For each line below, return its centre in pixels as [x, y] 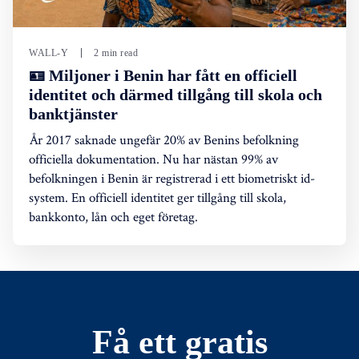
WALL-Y [48, 52]
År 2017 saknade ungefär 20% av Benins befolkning [164, 139]
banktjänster [73, 113]
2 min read [116, 52]
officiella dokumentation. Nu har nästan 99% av [153, 158]
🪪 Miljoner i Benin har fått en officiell [163, 75]
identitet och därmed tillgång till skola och [175, 94]
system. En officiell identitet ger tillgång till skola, [157, 197]
